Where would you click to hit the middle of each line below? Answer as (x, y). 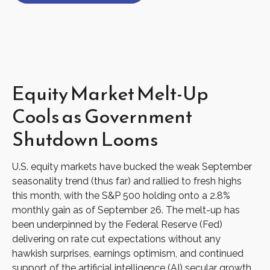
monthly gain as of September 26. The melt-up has (126, 210)
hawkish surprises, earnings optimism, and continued (128, 253)
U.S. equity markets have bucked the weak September (132, 167)
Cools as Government (102, 116)
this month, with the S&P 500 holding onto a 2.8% (121, 196)
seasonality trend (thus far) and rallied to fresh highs (127, 181)
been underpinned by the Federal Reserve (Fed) (117, 224)
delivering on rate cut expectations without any (116, 239)
